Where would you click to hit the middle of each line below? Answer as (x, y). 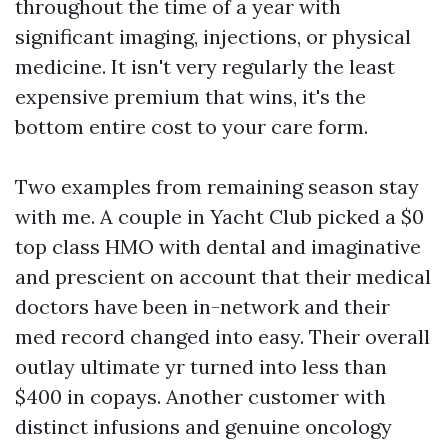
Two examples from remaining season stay (217, 186)
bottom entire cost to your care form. (191, 126)
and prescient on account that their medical (223, 276)
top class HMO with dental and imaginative (218, 246)
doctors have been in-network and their (202, 306)
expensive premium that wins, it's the (190, 96)
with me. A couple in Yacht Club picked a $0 (219, 216)
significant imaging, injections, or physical (213, 36)
